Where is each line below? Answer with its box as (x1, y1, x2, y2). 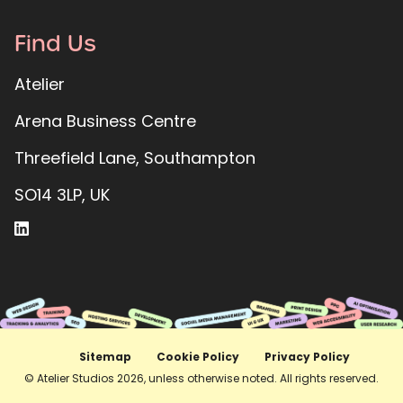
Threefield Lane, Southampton (14, 147, 255, 170)
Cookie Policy (156, 349, 239, 365)
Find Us (14, 30, 96, 58)
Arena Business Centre (14, 110, 196, 133)
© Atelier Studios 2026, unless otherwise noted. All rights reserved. (24, 371, 379, 387)
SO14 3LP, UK (14, 184, 110, 207)
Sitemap (78, 349, 131, 365)
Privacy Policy (264, 349, 350, 365)
